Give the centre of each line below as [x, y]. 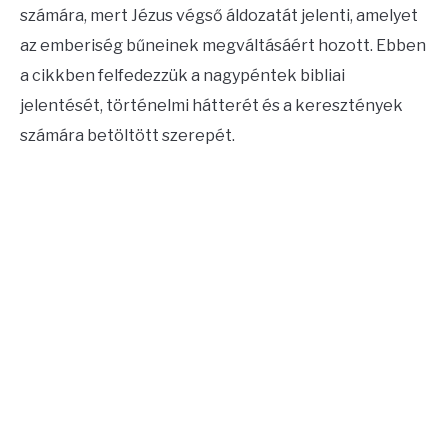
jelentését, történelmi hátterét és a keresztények [211, 105]
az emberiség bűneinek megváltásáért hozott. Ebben [223, 45]
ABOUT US [57, 86]
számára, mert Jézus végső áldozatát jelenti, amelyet [219, 15]
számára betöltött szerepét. [127, 135]
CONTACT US [66, 29]
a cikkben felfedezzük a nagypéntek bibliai [182, 75]
